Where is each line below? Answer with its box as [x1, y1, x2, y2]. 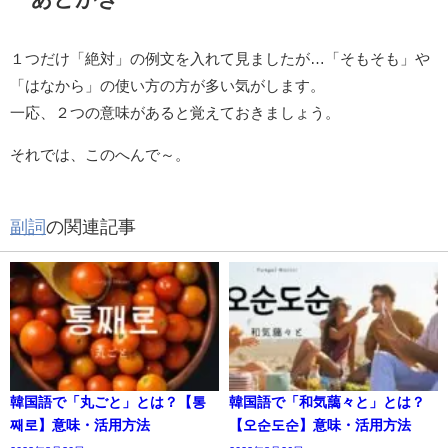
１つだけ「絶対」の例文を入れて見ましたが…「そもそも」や [10, 51, 430, 67]
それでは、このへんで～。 [10, 147, 190, 163]
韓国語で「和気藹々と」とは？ [229, 395, 425, 410]
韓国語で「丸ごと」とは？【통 [10, 395, 206, 410]
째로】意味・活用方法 [10, 418, 150, 433]
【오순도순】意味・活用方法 [229, 418, 411, 433]
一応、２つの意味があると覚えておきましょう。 [10, 105, 340, 121]
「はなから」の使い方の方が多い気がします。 [10, 78, 325, 94]
